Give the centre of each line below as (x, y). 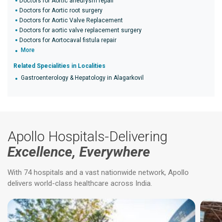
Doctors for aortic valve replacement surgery (81, 30)
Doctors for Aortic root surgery (61, 10)
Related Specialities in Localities (59, 66)
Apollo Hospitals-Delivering (87, 137)
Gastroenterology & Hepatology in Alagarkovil (82, 78)
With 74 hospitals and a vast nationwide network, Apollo (98, 172)
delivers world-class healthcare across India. (80, 183)
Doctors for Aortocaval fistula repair (68, 40)
